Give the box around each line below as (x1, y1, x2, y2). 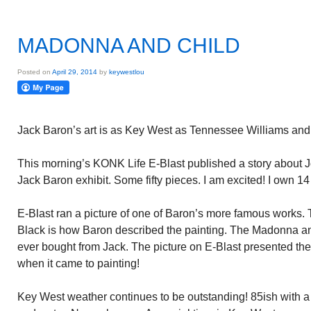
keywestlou (109, 68, 144, 76)
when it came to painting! (17, 258, 140, 269)
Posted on (17, 68, 52, 76)
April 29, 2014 (52, 68, 97, 76)
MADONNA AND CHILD (17, 34, 240, 57)
